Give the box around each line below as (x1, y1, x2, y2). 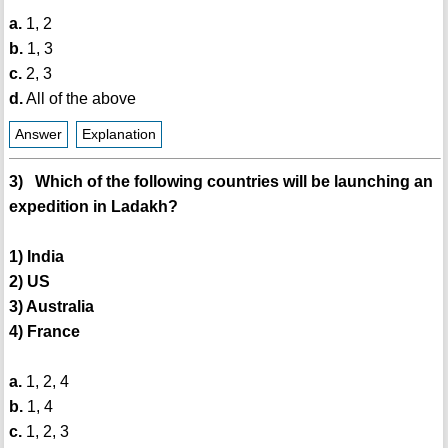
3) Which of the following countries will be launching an (8, 173, 433, 191)
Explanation (81, 127, 156, 143)
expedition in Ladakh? (8, 198, 178, 216)
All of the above (22, 90, 136, 108)
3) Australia (8, 298, 94, 316)
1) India (8, 248, 64, 266)
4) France (8, 323, 80, 341)
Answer (14, 127, 62, 143)
